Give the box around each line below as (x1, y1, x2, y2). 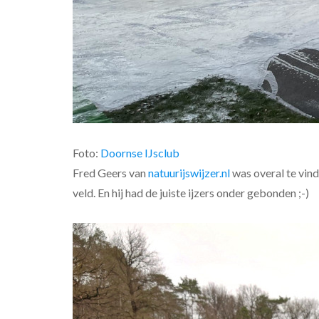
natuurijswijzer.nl (148, 165, 230, 179)
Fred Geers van (73, 165, 148, 179)
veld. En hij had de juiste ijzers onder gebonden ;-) (73, 185, 309, 199)
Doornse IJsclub (100, 145, 179, 159)
